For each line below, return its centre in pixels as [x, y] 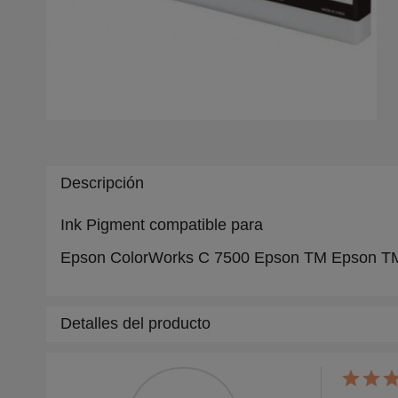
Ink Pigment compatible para [164, 225]
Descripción [102, 183]
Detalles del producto [135, 324]
